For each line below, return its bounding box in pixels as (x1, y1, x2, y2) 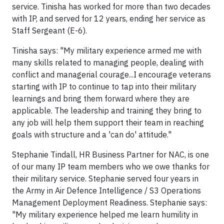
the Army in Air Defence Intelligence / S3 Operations (12, 185, 201, 195)
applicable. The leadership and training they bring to (12, 105, 201, 115)
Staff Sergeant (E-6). (12, 25, 87, 35)
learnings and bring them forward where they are (12, 93, 189, 103)
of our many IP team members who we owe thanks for (12, 161, 209, 171)
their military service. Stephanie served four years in (12, 173, 198, 183)
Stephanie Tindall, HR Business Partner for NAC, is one (12, 149, 209, 159)
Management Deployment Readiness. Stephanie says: (12, 197, 207, 207)
